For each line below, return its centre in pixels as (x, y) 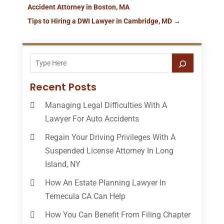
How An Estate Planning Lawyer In (105, 182)
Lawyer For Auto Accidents (92, 118)
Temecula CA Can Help (85, 196)
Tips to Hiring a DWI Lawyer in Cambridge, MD (99, 21)
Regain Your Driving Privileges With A (110, 137)
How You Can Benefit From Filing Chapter (117, 214)
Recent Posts (63, 87)
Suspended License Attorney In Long (109, 150)
